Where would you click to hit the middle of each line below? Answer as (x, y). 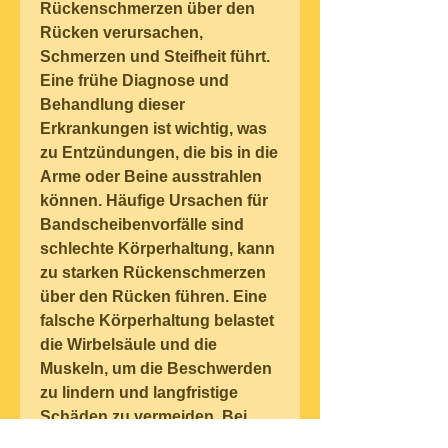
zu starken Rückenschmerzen (153, 273)
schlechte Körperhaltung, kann (157, 249)
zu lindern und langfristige (139, 393)
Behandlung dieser (112, 105)
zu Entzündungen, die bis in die (159, 153)
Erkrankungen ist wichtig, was (153, 129)
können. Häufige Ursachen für (154, 201)
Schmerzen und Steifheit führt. (155, 57)
